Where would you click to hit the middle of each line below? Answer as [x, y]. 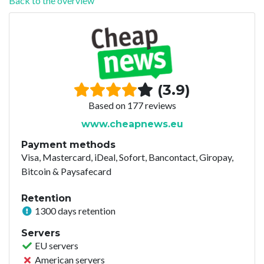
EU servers [56, 245]
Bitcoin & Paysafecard [66, 171]
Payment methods [68, 144]
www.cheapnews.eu [132, 124]
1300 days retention [74, 210]
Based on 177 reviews [132, 105]
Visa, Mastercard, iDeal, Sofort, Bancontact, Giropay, [127, 157]
